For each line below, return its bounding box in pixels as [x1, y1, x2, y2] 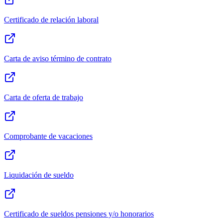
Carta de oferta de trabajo [4, 93, 83, 102]
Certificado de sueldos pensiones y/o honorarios [4, 210, 154, 219]
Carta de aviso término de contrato [4, 54, 111, 63]
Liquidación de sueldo [4, 171, 74, 180]
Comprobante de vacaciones [4, 132, 93, 141]
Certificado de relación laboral [4, 15, 99, 24]
